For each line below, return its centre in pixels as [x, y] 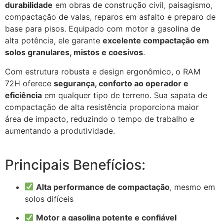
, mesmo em [193, 187]
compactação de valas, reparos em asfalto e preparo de [110, 17]
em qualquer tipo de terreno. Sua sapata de [125, 95]
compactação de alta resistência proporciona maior [102, 107]
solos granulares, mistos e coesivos [74, 53]
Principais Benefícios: [75, 165]
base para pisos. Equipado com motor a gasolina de [103, 29]
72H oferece [29, 83]
